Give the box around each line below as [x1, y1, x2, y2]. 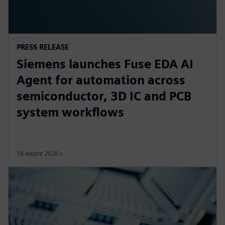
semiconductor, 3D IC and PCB [17, 88, 191, 103]
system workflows [17, 104, 124, 120]
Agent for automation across [17, 72, 185, 87]
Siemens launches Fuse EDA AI [17, 56, 193, 71]
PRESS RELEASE [17, 42, 69, 51]
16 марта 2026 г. [17, 149, 64, 157]
